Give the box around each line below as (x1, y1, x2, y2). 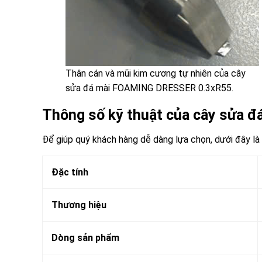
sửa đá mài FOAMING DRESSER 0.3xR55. (65, 82, 233, 94)
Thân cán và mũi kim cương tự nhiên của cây (65, 67, 246, 79)
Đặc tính (51, 167, 88, 178)
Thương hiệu (51, 199, 106, 211)
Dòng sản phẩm (51, 232, 119, 244)
